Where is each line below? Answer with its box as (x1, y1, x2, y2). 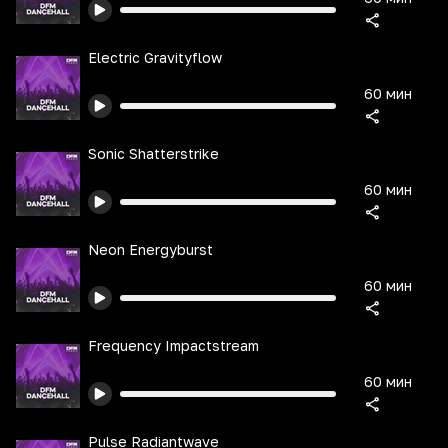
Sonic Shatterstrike (88, 145, 219, 162)
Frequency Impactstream (88, 337, 259, 354)
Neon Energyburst (88, 241, 213, 258)
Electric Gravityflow (88, 49, 222, 66)
